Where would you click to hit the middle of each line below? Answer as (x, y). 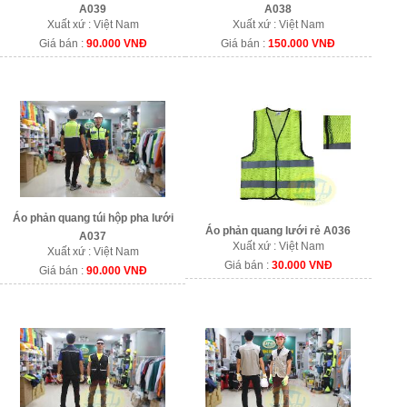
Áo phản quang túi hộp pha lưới (93, 218)
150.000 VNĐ (302, 44)
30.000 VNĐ (302, 265)
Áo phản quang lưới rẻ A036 (278, 230)
